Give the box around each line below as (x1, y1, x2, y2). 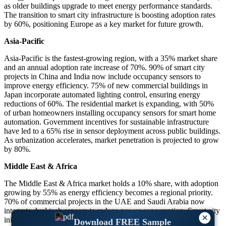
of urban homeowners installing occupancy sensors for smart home (4, 108, 216, 118)
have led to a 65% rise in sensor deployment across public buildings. (4, 127, 220, 136)
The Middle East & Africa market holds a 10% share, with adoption (4, 179, 218, 188)
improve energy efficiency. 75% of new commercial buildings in (4, 81, 208, 90)
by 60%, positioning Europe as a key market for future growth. (4, 20, 203, 29)
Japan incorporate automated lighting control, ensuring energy (4, 90, 200, 99)
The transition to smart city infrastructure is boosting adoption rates (4, 11, 215, 20)
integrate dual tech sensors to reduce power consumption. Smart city (4, 206, 220, 215)
